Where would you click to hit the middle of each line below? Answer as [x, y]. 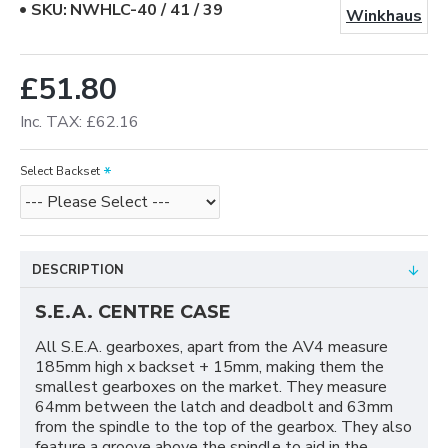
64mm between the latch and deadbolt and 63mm [214, 407]
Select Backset [60, 171]
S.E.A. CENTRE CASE [135, 312]
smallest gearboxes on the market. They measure [211, 387]
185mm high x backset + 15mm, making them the [209, 367]
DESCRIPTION [78, 270]
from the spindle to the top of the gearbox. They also [223, 427]
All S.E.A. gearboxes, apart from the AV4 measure [211, 347]
